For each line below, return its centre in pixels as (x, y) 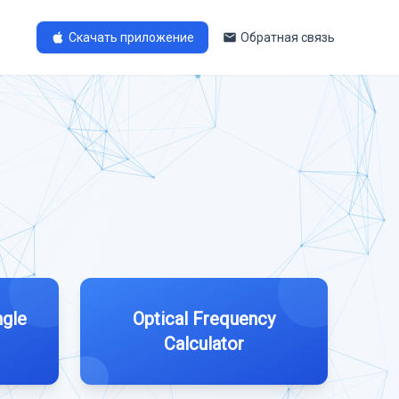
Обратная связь (288, 37)
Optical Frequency (204, 319)
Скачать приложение (131, 37)
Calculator (204, 344)
